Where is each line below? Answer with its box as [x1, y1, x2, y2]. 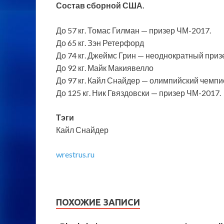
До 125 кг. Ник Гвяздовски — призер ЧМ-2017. [56, 88, 221, 98]
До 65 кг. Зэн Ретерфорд [56, 38, 144, 48]
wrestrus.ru [56, 149, 94, 159]
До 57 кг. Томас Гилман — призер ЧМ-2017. [56, 25, 211, 35]
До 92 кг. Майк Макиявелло [56, 63, 153, 73]
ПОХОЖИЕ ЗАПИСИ [56, 197, 140, 207]
